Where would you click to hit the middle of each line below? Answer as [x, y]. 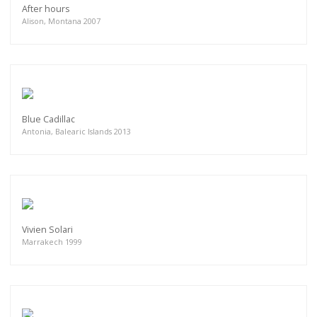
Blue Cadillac [48, 119]
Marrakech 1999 [52, 241]
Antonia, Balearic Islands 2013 [76, 131]
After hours [46, 8]
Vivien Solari [47, 229]
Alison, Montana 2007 [61, 21]
